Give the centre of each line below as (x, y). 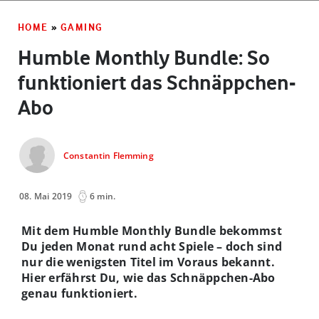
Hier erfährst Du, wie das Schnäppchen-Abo (148, 277)
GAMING (82, 27)
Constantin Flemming (109, 156)
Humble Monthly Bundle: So (144, 57)
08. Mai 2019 (46, 196)
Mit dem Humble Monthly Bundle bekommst (152, 230)
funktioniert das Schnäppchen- (157, 82)
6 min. (103, 196)
